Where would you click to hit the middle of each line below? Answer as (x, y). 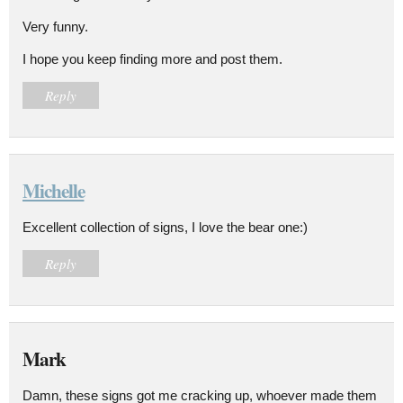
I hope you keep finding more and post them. (152, 58)
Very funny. (55, 26)
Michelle (54, 190)
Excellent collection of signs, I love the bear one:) (165, 227)
